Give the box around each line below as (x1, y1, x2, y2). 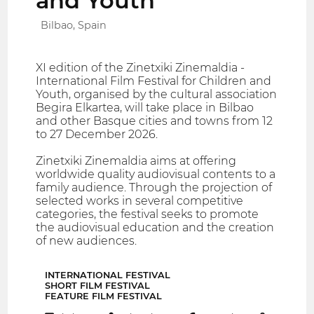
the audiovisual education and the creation (36, 221, 275, 235)
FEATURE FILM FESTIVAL (45, 291, 162, 302)
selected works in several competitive (36, 194, 244, 208)
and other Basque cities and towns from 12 (36, 114, 273, 128)
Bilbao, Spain (41, 19, 107, 32)
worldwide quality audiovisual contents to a (36, 168, 276, 182)
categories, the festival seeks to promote (36, 207, 259, 221)
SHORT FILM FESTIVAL (45, 280, 150, 292)
